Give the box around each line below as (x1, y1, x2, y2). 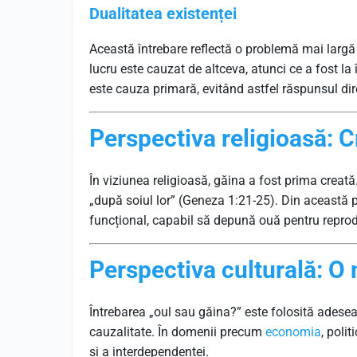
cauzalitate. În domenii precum (89, 324, 265, 339)
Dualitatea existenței (89, 4, 237, 23)
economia (265, 324, 321, 339)
